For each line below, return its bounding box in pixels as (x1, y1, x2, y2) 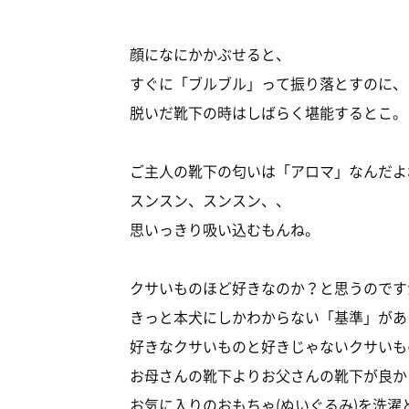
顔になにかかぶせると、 (130, 43, 290, 66)
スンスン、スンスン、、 (130, 189, 290, 212)
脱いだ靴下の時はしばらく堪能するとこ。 (130, 101, 407, 124)
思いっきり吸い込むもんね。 (130, 218, 320, 241)
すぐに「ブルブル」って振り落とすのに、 (130, 72, 407, 95)
